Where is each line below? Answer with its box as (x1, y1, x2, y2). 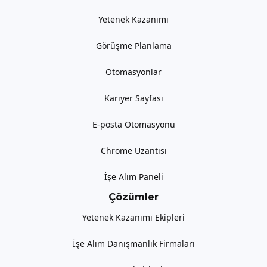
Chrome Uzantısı (100, 145, 167, 157)
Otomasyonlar (105, 66, 162, 78)
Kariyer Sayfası (104, 92, 163, 104)
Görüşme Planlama (95, 40, 172, 52)
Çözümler (108, 191, 159, 203)
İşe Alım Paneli (104, 171, 163, 183)
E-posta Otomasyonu (92, 119, 175, 131)
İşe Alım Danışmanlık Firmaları (72, 238, 195, 250)
